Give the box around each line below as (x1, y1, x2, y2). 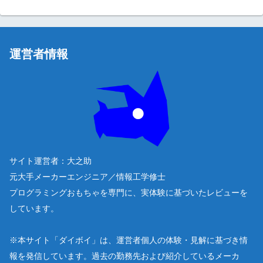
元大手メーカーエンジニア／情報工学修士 (9, 171, 166, 181)
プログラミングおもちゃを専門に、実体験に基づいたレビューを (9, 187, 248, 197)
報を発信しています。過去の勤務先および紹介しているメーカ (9, 251, 240, 261)
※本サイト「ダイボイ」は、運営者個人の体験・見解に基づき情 (9, 235, 248, 245)
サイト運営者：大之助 (9, 156, 92, 166)
